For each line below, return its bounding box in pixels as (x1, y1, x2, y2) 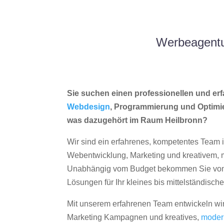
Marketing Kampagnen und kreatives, (67, 213, 201, 222)
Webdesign (67, 102, 110, 111)
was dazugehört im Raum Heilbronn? (67, 116, 208, 125)
